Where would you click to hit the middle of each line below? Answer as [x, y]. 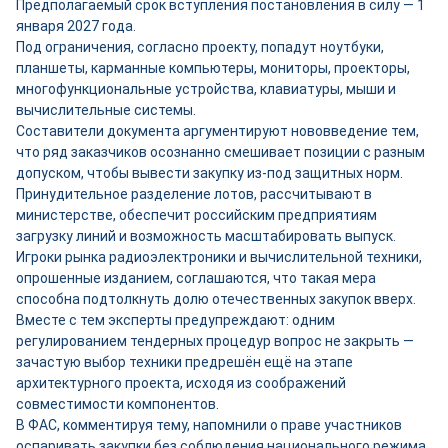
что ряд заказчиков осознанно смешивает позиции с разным [220, 152]
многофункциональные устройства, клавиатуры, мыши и [206, 89]
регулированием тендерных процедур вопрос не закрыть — [215, 341]
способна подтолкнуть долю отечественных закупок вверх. [216, 299]
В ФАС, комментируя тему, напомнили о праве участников [209, 425]
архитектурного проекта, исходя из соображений [181, 383]
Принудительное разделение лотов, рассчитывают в [194, 194]
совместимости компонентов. [117, 404]
